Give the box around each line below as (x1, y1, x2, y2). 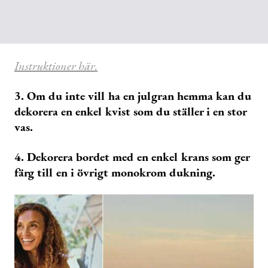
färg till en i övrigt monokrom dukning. (14, 165, 215, 181)
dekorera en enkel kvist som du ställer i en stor (14, 103, 246, 120)
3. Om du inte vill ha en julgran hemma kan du (14, 88, 251, 104)
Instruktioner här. (14, 58, 98, 74)
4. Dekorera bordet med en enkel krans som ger (14, 149, 249, 165)
